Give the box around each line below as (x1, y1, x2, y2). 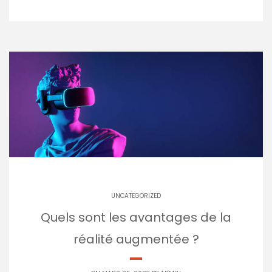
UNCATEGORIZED (111, 191, 161, 200)
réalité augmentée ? (73, 230, 199, 248)
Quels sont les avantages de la (41, 208, 231, 226)
